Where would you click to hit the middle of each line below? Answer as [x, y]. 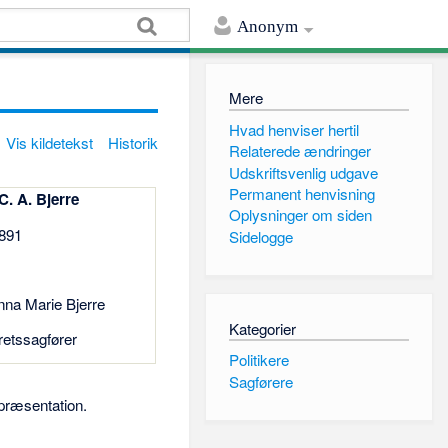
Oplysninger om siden [300, 215]
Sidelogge [260, 236]
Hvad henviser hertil [293, 129]
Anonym [268, 27]
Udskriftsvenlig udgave [303, 172]
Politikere [258, 360]
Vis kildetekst [50, 143]
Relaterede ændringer [299, 151]
